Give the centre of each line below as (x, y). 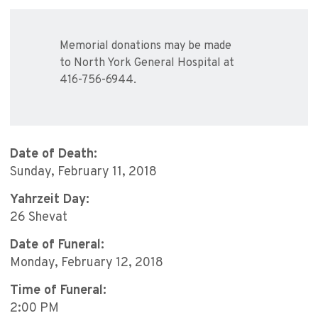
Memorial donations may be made (146, 46)
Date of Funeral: (57, 246)
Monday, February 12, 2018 (87, 263)
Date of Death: (54, 155)
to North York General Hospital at (147, 64)
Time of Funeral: (58, 291)
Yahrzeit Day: (50, 200)
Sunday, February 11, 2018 (83, 172)
